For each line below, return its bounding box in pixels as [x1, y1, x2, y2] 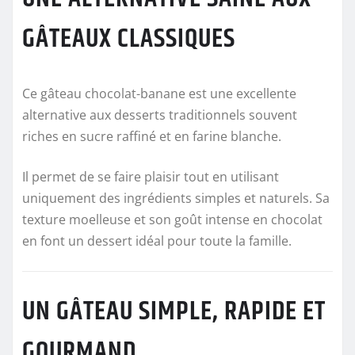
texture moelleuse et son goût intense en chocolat [22, 210, 323, 228]
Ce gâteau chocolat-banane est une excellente [22, 84, 296, 102]
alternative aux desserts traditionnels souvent [22, 105, 297, 124]
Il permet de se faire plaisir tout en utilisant [22, 167, 279, 185]
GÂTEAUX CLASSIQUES [22, 17, 235, 59]
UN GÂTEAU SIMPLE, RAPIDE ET [22, 291, 326, 333]
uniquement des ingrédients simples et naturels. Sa [22, 189, 330, 207]
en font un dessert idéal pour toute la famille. [22, 231, 292, 250]
